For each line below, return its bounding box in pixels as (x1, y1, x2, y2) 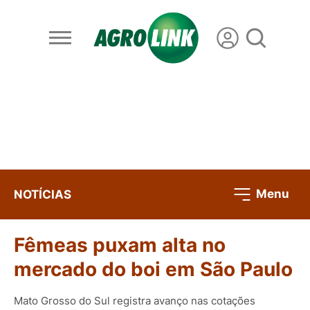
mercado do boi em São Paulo (14, 257, 293, 282)
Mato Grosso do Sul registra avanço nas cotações (14, 293, 255, 307)
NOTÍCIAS (14, 187, 71, 201)
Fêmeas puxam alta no (14, 233, 226, 257)
